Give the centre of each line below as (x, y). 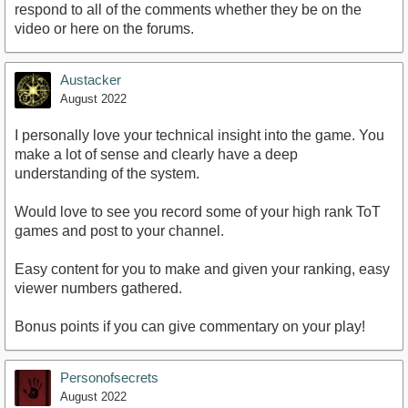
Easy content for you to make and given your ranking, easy (202, 270)
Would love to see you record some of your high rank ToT (198, 212)
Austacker (91, 80)
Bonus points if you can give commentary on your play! (190, 327)
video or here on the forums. (104, 29)
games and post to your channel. (119, 231)
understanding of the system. (107, 174)
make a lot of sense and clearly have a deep (156, 155)
